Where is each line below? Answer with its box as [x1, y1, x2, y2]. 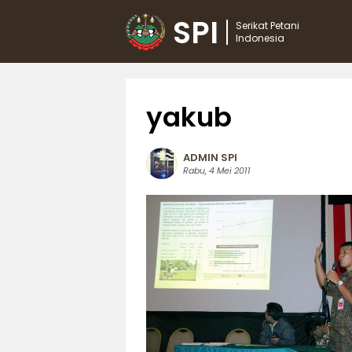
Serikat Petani [236, 19, 299, 32]
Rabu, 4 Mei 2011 [182, 163, 251, 177]
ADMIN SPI [182, 149, 237, 165]
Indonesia [236, 31, 284, 45]
